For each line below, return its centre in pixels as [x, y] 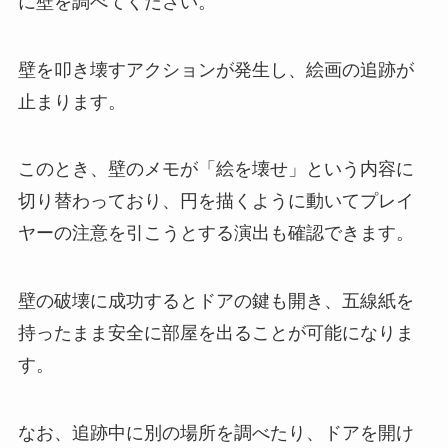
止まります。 [71, 101]
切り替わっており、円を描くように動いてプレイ [215, 201]
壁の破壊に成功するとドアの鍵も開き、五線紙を [215, 301]
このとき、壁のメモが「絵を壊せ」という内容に [215, 169]
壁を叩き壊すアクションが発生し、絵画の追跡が [215, 69]
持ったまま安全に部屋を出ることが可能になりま [215, 333]
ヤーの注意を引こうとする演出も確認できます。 [215, 233]
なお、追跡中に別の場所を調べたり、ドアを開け [215, 433]
